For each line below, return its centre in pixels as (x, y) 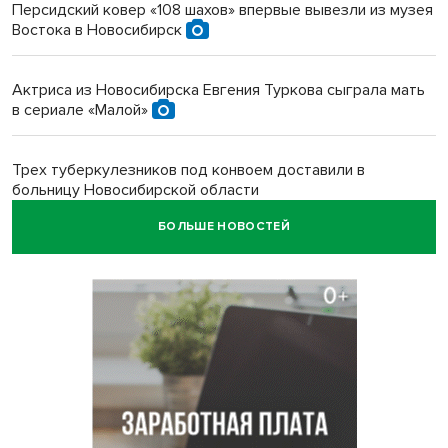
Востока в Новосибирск (99, 29)
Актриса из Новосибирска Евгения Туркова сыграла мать (218, 89)
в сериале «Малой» (82, 109)
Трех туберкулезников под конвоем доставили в (188, 169)
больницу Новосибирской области (135, 189)
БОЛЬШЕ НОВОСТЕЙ (224, 227)
